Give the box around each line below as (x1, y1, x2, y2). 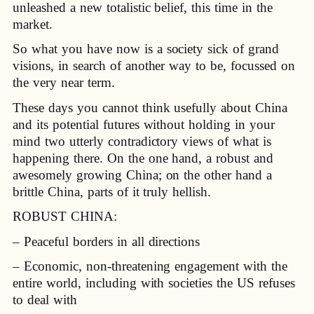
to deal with (13, 292, 77, 308)
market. (13, 16, 53, 32)
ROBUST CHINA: (13, 209, 117, 224)
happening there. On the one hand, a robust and (13, 150, 274, 165)
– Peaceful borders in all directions (13, 233, 200, 249)
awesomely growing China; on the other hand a (13, 167, 273, 182)
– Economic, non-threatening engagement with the (13, 259, 288, 274)
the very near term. (13, 75, 115, 90)
